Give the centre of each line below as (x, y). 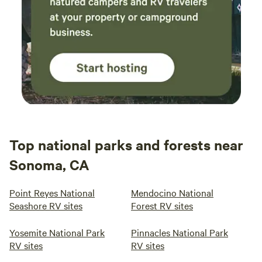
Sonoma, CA (49, 164)
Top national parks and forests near (126, 144)
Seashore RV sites (46, 205)
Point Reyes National (52, 192)
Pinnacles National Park (180, 232)
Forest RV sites (162, 205)
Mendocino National (172, 192)
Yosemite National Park (57, 232)
